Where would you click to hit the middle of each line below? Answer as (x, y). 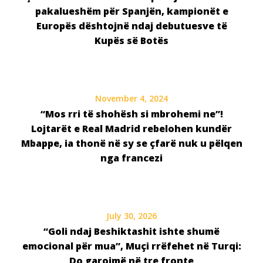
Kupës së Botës (131, 41)
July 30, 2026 (131, 216)
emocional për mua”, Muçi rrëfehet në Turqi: (131, 246)
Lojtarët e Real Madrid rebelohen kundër (131, 129)
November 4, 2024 (131, 99)
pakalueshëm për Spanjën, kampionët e (131, 11)
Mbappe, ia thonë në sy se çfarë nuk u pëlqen (131, 144)
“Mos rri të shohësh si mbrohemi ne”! (131, 114)
